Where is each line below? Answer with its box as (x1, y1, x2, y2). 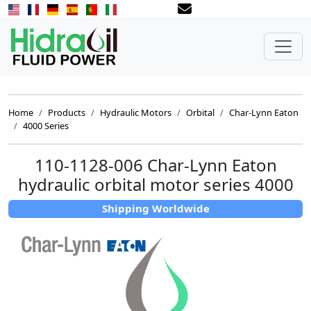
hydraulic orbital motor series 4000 (17, 173, 294, 196)
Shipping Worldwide (101, 201, 210, 216)
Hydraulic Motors (100, 106, 171, 119)
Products (48, 106, 85, 119)
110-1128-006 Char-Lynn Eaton (34, 153, 277, 176)
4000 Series (23, 119, 69, 132)
